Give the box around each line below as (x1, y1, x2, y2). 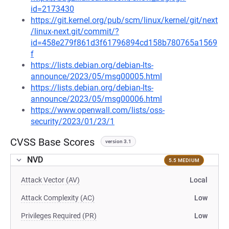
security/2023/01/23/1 (31, 117, 114, 126)
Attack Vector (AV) (21, 176, 80, 184)
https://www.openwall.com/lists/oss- (31, 105, 165, 115)
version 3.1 (105, 139, 131, 144)
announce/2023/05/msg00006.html (31, 94, 162, 104)
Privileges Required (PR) (21, 212, 97, 220)
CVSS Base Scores (10, 136, 95, 148)
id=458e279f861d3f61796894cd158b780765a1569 (31, 38, 217, 48)
